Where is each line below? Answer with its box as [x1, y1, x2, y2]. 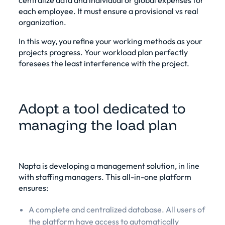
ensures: [18, 182, 48, 193]
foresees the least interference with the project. [18, 58, 189, 68]
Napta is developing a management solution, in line [18, 160, 199, 171]
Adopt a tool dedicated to [18, 99, 186, 117]
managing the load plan [18, 116, 177, 134]
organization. [18, 17, 66, 27]
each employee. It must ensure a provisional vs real [18, 6, 198, 16]
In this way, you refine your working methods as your [18, 36, 202, 46]
